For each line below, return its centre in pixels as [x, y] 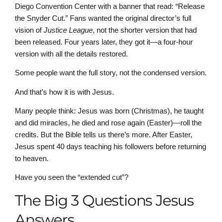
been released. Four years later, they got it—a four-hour [104, 42]
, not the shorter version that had [145, 30]
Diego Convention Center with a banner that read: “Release [110, 6]
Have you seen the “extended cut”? [72, 177]
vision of [29, 30]
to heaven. [32, 159]
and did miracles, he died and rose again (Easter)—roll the [108, 123]
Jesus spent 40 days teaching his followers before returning [111, 147]
